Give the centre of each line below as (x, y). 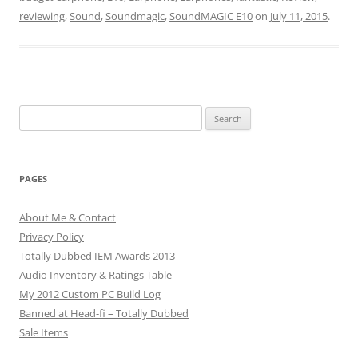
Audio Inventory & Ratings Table (95, 275)
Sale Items (44, 333)
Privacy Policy (52, 237)
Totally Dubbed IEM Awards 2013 (97, 256)
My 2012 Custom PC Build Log (90, 294)
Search (34, 115)
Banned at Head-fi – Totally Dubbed (104, 314)
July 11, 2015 (299, 16)
